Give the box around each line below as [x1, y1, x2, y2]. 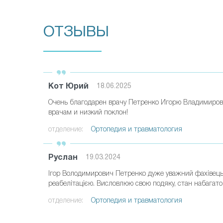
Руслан [48, 154, 78, 162]
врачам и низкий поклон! [48, 110, 128, 116]
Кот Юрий [48, 83, 89, 91]
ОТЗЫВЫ [43, 26, 109, 40]
